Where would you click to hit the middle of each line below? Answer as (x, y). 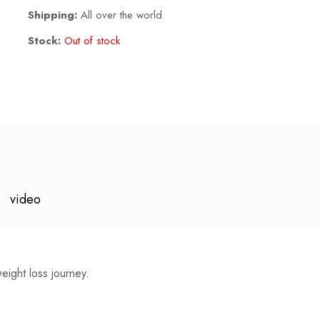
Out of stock (92, 40)
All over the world (121, 15)
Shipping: (52, 15)
